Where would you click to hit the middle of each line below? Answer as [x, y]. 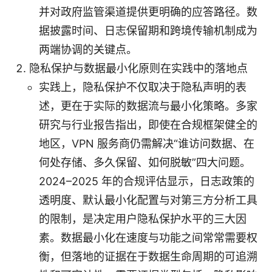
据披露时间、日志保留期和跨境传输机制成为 [148, 30]
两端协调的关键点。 [88, 49]
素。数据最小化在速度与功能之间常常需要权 [148, 237]
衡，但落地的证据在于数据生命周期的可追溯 [148, 256]
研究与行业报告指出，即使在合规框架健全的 [148, 124]
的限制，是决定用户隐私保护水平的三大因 [143, 219]
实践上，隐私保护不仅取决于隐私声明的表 [143, 87]
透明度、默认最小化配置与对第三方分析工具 [148, 200]
